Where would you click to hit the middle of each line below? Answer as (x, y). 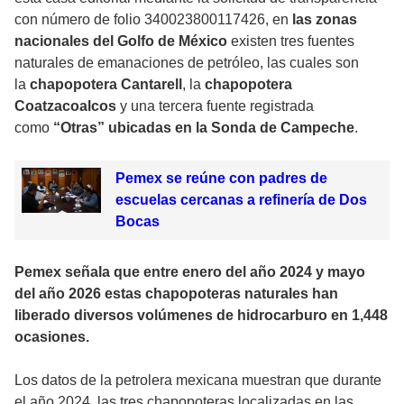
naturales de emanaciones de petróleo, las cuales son (187, 63)
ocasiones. (52, 337)
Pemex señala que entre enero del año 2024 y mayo (190, 272)
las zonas (325, 20)
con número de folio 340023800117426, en (153, 20)
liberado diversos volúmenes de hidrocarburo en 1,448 (201, 316)
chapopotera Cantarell (106, 85)
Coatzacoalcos (65, 106)
